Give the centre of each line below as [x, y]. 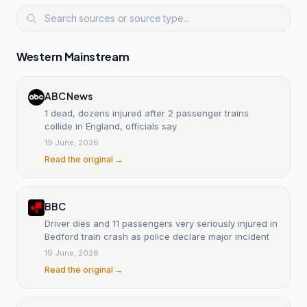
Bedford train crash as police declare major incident [157, 236]
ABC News [69, 96]
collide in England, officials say [111, 126]
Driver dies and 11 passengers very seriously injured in [161, 223]
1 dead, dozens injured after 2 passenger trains [147, 113]
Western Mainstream [73, 56]
